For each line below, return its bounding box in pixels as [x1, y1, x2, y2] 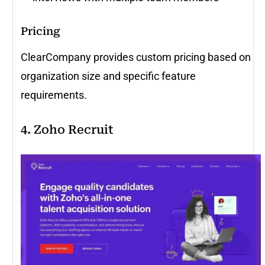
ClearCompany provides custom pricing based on [21, 51, 251, 64]
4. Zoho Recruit [21, 122, 114, 137]
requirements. [21, 89, 87, 102]
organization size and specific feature [21, 70, 196, 83]
